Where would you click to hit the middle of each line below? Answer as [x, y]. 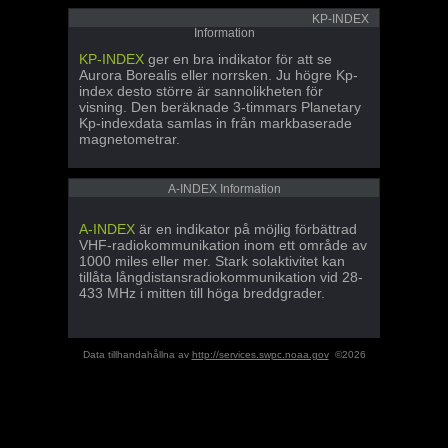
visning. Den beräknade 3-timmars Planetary [220, 107]
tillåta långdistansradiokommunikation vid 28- [221, 277]
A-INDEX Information [224, 189]
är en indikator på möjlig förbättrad [246, 229]
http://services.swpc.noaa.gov [260, 354]
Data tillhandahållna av [137, 354]
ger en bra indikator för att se [238, 59]
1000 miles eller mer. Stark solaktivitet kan [212, 261]
